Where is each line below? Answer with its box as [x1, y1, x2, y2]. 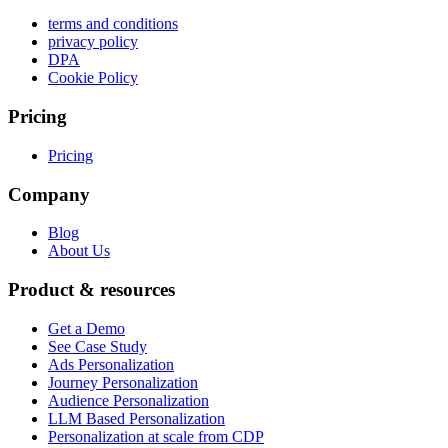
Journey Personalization [48, 373, 198, 391]
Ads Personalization [48, 355, 174, 373]
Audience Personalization [48, 391, 209, 409]
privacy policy [48, 33, 138, 51]
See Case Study [48, 337, 147, 355]
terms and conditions [48, 15, 178, 33]
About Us [48, 242, 110, 260]
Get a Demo [48, 319, 125, 337]
